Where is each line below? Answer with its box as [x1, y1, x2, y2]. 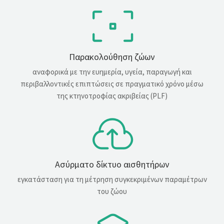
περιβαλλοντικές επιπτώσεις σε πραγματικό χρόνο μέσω [20, 79, 203, 89]
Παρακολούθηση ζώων [69, 51, 155, 63]
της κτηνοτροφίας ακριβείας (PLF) [56, 91, 167, 101]
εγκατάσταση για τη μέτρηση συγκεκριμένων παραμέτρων [17, 174, 207, 184]
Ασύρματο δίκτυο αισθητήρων [54, 158, 169, 170]
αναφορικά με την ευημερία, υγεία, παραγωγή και [32, 67, 192, 77]
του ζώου [97, 186, 127, 196]
